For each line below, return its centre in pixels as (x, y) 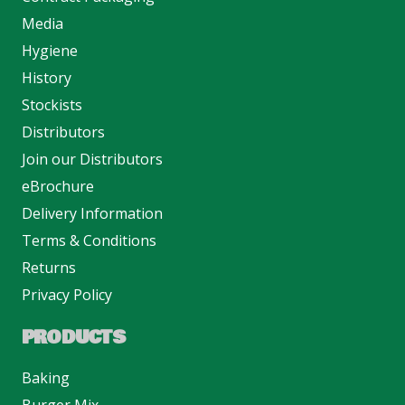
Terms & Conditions (89, 240)
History (47, 77)
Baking (46, 377)
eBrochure (58, 186)
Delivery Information (92, 213)
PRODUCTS (73, 338)
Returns (49, 267)
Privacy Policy (67, 294)
